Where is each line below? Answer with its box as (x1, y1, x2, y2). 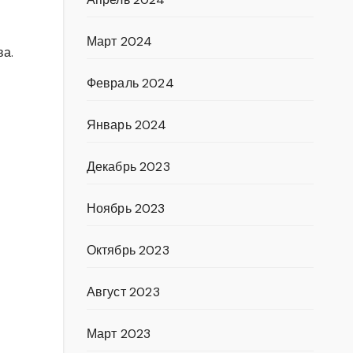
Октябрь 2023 (86, 242, 169, 258)
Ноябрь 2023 (86, 200, 165, 217)
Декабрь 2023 (86, 158, 170, 175)
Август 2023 (86, 284, 160, 300)
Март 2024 (86, 33, 153, 50)
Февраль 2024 (86, 75, 174, 91)
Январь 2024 (86, 117, 167, 133)
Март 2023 (86, 325, 151, 342)
